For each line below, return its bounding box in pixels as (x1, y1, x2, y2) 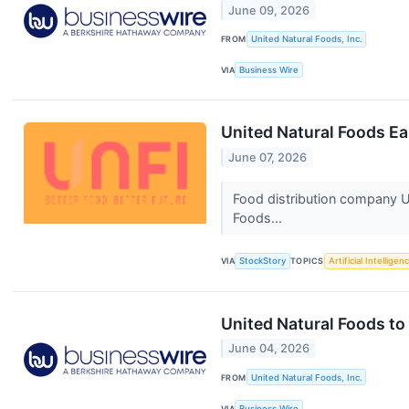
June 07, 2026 (228, 150, 308, 164)
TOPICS (290, 256, 324, 267)
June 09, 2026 (228, 3, 310, 17)
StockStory (239, 256, 287, 267)
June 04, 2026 (228, 341, 310, 356)
